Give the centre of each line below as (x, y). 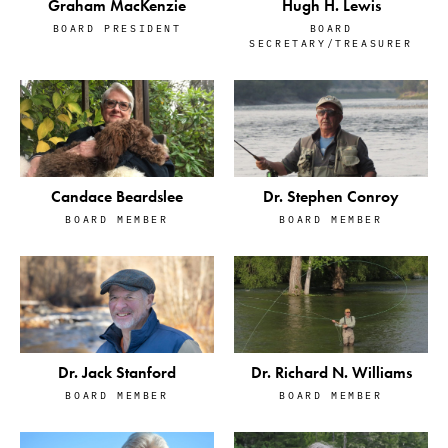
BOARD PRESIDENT (117, 27)
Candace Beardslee (117, 196)
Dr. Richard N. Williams (331, 373)
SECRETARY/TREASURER (331, 42)
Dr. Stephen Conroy (331, 196)
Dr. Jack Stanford (117, 372)
